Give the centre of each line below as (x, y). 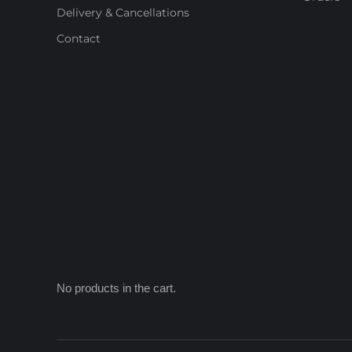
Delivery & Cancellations (123, 13)
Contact (79, 38)
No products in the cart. (116, 288)
